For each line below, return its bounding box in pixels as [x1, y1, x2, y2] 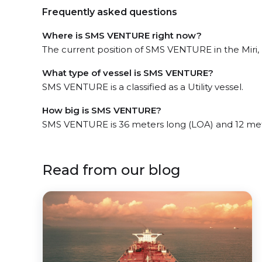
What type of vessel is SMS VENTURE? [42, 67, 213, 78]
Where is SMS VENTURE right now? [42, 30, 202, 41]
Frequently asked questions [42, 6, 177, 18]
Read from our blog [42, 161, 181, 178]
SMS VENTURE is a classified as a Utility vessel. [42, 81, 243, 92]
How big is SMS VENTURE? [42, 105, 161, 116]
